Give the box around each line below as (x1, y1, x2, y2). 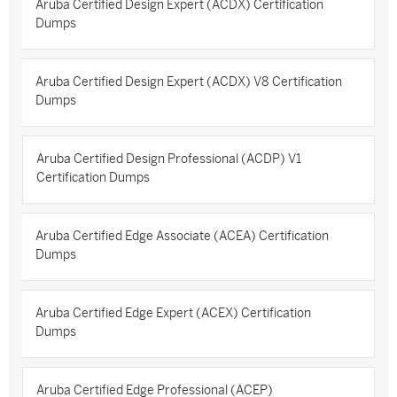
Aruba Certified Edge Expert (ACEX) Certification (35, 307, 311, 320)
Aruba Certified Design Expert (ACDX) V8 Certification (35, 75, 342, 89)
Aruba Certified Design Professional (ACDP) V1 (36, 152, 301, 166)
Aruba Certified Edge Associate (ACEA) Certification (35, 230, 329, 243)
